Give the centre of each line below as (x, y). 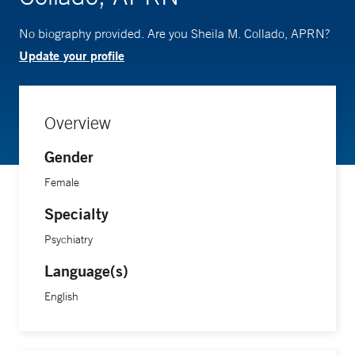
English (61, 296)
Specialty (76, 214)
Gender (69, 157)
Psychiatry (69, 239)
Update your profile (72, 55)
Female (62, 182)
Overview (78, 123)
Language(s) (86, 271)
